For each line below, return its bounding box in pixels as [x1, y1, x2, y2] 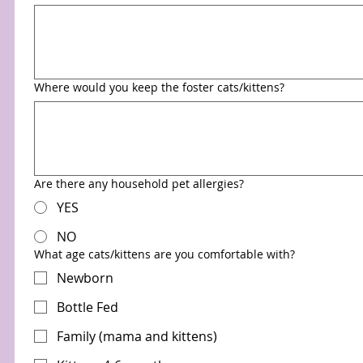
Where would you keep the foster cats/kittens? [34, 79, 284, 95]
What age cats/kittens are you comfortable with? [34, 246, 295, 262]
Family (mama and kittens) [57, 327, 217, 345]
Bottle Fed [57, 298, 118, 316]
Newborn [57, 269, 113, 287]
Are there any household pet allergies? [34, 176, 244, 191]
